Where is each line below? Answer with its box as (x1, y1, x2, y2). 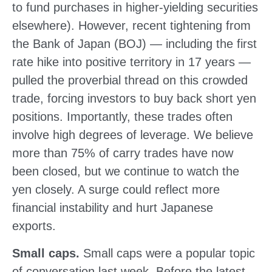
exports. (12, 219, 56, 233)
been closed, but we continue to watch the (12, 164, 239, 178)
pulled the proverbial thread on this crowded (12, 73, 248, 87)
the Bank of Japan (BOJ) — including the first (12, 36, 257, 50)
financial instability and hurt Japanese (12, 200, 213, 214)
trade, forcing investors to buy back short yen (12, 91, 256, 105)
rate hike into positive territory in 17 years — (12, 55, 251, 69)
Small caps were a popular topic (80, 246, 255, 260)
